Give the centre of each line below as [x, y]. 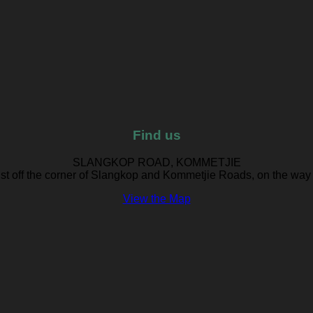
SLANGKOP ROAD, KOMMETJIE [156, 162]
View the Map [156, 198]
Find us [156, 136]
